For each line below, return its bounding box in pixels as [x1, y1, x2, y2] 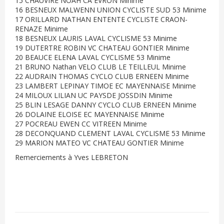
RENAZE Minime [15, 24, 68, 33]
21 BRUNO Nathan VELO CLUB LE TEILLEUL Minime [15, 62, 186, 71]
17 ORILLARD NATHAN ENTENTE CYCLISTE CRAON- [15, 14, 187, 24]
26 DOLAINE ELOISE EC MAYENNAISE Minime [15, 109, 164, 119]
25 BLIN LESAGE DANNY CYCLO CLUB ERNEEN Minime [15, 100, 196, 109]
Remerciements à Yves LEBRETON [15, 152, 128, 162]
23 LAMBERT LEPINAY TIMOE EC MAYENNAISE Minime [15, 81, 196, 90]
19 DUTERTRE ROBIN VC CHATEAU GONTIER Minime [15, 43, 189, 52]
